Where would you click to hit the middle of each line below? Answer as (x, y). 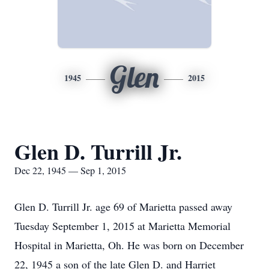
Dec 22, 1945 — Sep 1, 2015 (70, 170)
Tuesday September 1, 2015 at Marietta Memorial (122, 226)
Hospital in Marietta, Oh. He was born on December (129, 245)
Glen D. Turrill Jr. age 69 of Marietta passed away (123, 207)
